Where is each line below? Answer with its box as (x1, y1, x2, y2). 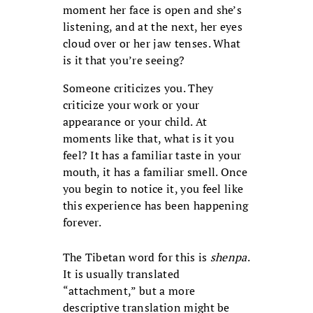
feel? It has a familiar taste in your (62, 147, 242, 163)
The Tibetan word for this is (62, 249, 210, 265)
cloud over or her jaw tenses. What (62, 36, 241, 52)
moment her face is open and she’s (62, 2, 242, 18)
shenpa (210, 249, 247, 265)
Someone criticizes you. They (62, 80, 214, 96)
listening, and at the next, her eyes (62, 19, 243, 35)
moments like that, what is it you (62, 131, 235, 147)
